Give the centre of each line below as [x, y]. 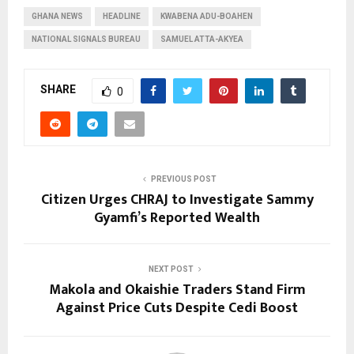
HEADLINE [122, 16]
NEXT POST [171, 269]
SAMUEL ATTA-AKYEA [202, 39]
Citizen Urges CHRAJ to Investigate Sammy [177, 200]
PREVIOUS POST [183, 179]
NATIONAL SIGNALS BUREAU [86, 39]
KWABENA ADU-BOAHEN [207, 16]
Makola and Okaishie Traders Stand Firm [177, 290]
